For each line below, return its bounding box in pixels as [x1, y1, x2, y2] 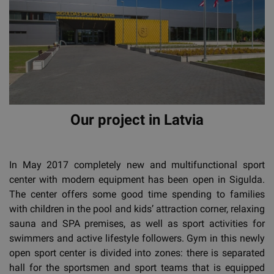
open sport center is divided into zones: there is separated [9, 247, 265, 259]
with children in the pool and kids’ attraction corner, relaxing [9, 203, 265, 215]
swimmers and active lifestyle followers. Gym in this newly [9, 232, 265, 245]
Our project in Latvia [70, 111, 204, 129]
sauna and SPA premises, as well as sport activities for [9, 218, 265, 230]
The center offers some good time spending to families [9, 188, 265, 201]
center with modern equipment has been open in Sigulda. [9, 174, 265, 186]
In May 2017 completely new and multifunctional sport [9, 159, 265, 171]
